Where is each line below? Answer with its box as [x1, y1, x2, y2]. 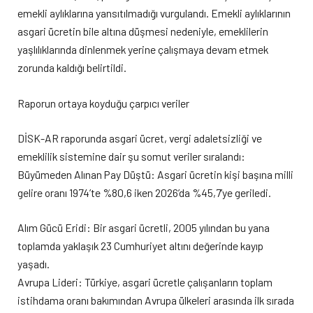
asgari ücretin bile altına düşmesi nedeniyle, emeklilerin [17, 24, 268, 38]
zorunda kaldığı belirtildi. [17, 61, 126, 75]
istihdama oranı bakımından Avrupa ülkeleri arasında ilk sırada [17, 293, 294, 307]
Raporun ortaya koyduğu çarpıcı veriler [17, 96, 189, 110]
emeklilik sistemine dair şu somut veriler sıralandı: [17, 149, 245, 163]
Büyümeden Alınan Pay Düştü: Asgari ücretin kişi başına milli [17, 167, 293, 181]
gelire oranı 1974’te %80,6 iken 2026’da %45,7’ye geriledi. [17, 185, 271, 199]
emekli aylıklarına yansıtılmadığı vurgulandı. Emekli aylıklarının [17, 6, 291, 20]
